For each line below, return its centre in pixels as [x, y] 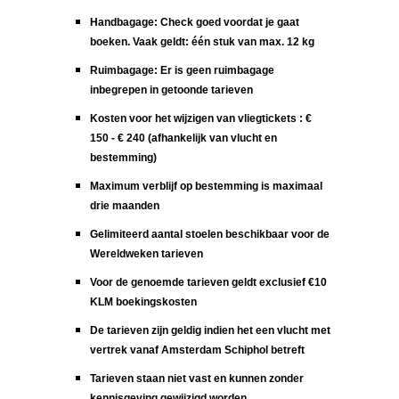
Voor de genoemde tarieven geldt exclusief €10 [209, 282]
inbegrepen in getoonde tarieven [172, 90]
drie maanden [126, 205]
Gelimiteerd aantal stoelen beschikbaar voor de [210, 234]
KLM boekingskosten [144, 301]
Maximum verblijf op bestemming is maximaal [207, 186]
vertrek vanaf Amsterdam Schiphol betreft [198, 350]
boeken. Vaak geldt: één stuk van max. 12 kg [203, 41]
